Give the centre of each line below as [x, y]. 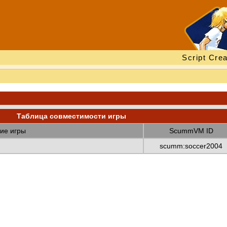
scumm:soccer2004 [191, 146]
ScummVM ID [191, 131]
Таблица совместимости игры [71, 116]
